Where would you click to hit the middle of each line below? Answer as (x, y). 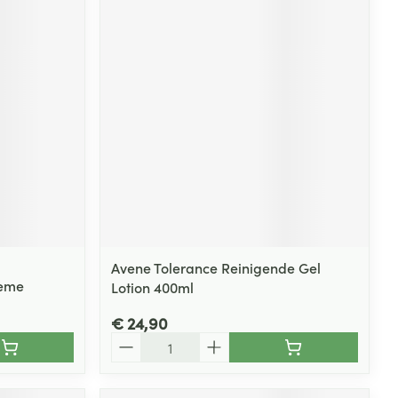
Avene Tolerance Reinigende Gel (216, 267)
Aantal (132, 340)
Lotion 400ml (153, 287)
